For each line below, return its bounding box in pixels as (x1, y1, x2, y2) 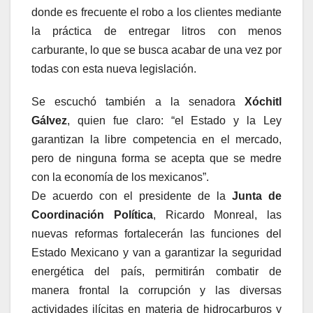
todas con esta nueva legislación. (31, 63, 196, 75)
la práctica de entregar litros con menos (31, 25, 282, 38)
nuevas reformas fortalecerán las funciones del (31, 228, 282, 240)
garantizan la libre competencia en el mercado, (31, 133, 282, 146)
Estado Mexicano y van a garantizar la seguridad (31, 247, 282, 259)
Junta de (232, 190, 282, 203)
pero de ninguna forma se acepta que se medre (31, 152, 282, 165)
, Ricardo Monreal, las (152, 209, 282, 221)
